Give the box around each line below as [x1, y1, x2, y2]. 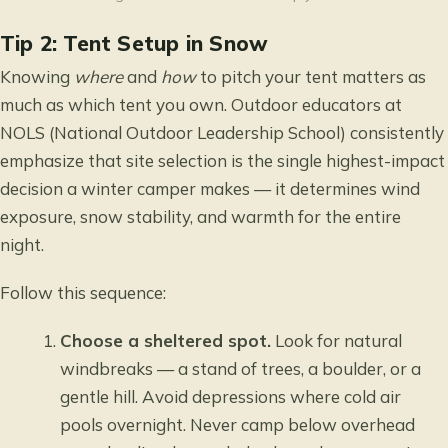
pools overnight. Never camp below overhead [60, 414, 416, 436]
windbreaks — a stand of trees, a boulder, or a [60, 358, 422, 380]
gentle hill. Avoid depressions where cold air [60, 386, 402, 408]
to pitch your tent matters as [196, 65, 426, 87]
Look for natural [271, 330, 403, 352]
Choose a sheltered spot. [60, 330, 272, 352]
